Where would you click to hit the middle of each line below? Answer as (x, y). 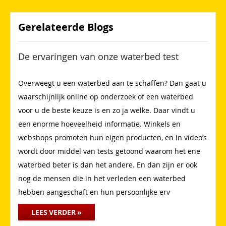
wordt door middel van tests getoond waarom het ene (109, 151)
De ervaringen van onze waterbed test (98, 57)
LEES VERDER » (57, 212)
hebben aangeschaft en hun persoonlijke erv (94, 192)
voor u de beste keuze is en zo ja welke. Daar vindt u (107, 110)
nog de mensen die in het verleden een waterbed (102, 179)
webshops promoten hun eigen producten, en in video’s (112, 138)
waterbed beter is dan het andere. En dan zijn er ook (108, 165)
